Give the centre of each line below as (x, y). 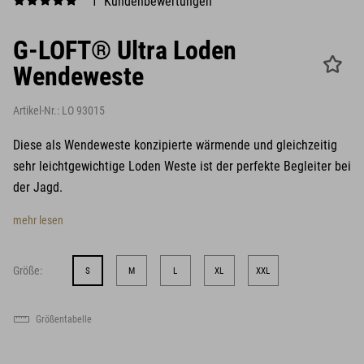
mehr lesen (38, 220)
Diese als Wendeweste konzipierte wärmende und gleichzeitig (175, 145)
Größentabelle (64, 319)
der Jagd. (38, 187)
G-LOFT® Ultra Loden (125, 50)
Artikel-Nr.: (37, 110)
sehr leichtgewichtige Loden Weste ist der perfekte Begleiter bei (182, 166)
